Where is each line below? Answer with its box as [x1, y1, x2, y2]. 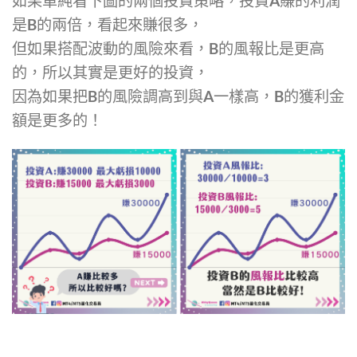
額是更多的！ [12, 111, 103, 130]
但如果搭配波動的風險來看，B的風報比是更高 [12, 39, 324, 58]
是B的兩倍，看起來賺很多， [12, 15, 203, 34]
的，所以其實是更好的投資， [12, 63, 209, 82]
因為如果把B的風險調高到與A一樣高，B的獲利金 [12, 87, 344, 106]
